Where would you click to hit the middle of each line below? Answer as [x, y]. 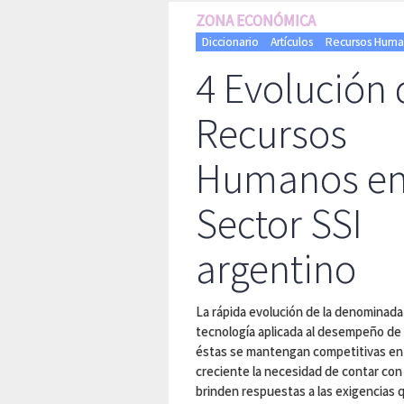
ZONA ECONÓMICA [256, 21]
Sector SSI [279, 224]
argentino [276, 269]
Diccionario [230, 42]
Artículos [292, 42]
